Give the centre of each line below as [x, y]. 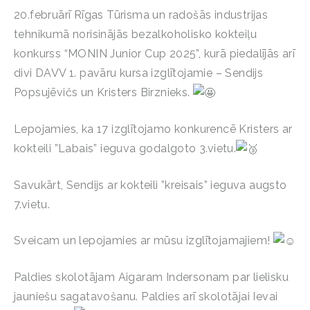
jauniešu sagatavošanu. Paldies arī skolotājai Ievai [146, 296]
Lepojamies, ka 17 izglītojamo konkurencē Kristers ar [153, 129]
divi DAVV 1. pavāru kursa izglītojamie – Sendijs [139, 73]
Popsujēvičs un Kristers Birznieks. [103, 92]
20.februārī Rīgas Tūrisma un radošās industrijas [141, 15]
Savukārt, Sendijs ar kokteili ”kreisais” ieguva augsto [151, 185]
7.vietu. [32, 204]
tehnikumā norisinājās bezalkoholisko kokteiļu [135, 34]
